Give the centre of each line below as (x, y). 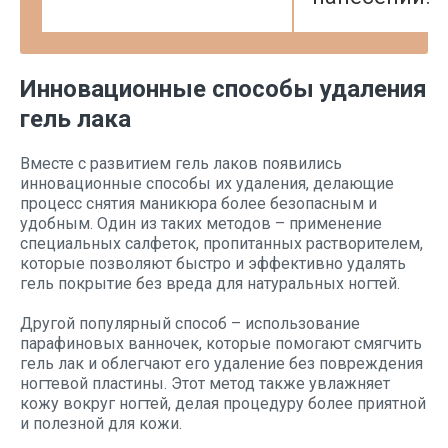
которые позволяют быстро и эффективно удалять (213, 263)
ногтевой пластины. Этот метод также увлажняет (205, 383)
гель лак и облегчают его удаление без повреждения (221, 363)
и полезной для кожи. (101, 423)
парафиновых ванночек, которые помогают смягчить (221, 343)
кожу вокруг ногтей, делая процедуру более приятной (223, 403)
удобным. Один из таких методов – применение (201, 223)
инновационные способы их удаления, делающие (207, 183)
